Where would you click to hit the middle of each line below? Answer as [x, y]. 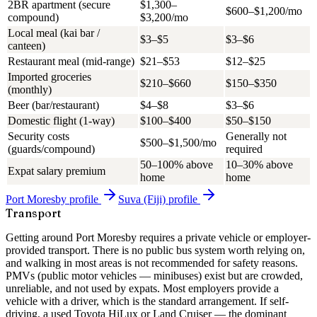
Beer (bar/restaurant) [53, 105]
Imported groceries [50, 76]
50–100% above [177, 164]
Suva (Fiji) [142, 199]
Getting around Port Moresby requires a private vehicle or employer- [158, 237]
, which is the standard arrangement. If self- [192, 301]
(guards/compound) [51, 149]
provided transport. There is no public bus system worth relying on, [155, 250]
